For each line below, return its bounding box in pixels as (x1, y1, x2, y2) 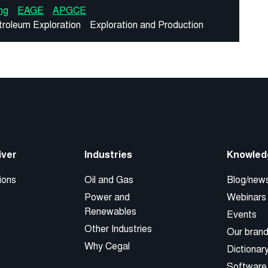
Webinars (226, 191, 266, 204)
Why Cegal (84, 240, 130, 253)
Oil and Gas (84, 173, 133, 187)
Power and (84, 191, 130, 204)
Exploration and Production (90, 19, 203, 32)
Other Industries (84, 223, 152, 236)
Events (226, 208, 257, 221)
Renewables (84, 205, 136, 218)
